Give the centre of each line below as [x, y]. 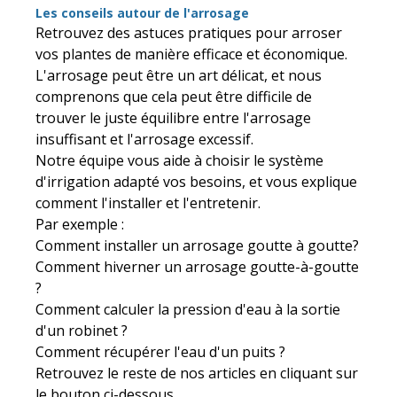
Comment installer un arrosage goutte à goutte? [197, 245]
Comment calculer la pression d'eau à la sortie [188, 309]
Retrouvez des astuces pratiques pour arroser [189, 32]
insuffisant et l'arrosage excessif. [144, 139]
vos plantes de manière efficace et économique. [191, 54]
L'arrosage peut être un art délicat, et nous [179, 75]
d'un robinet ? [82, 330]
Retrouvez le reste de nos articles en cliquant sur [197, 373]
